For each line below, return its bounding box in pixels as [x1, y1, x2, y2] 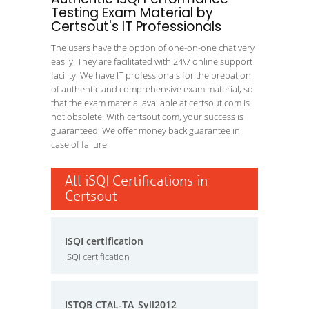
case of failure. [51, 138, 109, 150]
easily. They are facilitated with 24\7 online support [51, 55, 252, 68]
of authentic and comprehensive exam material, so [51, 83, 253, 95]
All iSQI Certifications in [65, 172, 208, 190]
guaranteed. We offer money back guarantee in [51, 124, 240, 137]
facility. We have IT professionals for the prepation [51, 69, 251, 81]
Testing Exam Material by [51, 3, 213, 22]
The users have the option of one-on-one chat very [51, 41, 255, 54]
